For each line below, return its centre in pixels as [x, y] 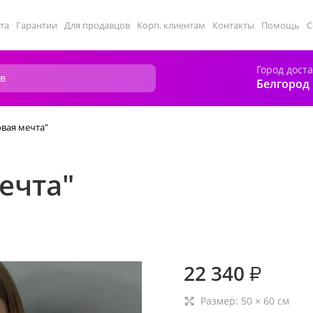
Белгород [283, 84]
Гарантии [37, 25]
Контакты [233, 25]
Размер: [221, 301]
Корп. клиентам [171, 25]
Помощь [281, 25]
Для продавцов [97, 25]
